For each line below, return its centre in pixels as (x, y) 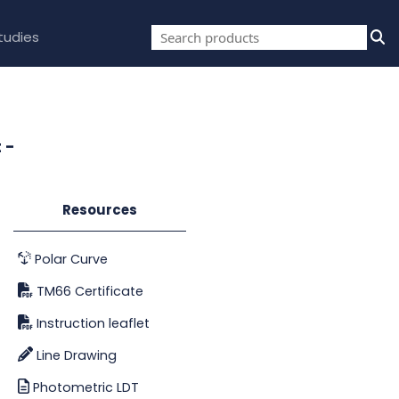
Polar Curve (69, 259)
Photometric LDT (84, 387)
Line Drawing (75, 355)
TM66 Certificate (89, 291)
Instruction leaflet (92, 323)
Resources (100, 209)
